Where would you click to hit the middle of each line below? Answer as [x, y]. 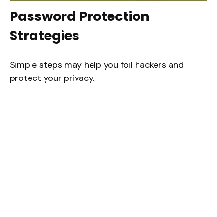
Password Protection [79, 16]
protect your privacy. [52, 78]
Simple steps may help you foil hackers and [96, 65]
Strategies [44, 35]
